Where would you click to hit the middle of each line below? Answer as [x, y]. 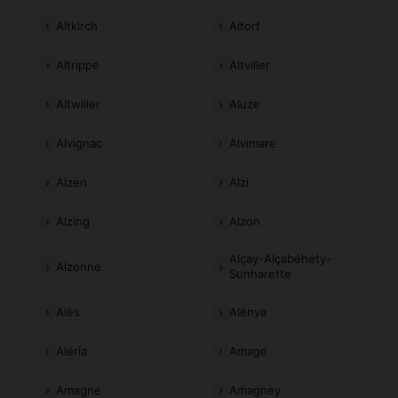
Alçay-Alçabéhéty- [280, 259]
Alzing [73, 221]
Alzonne [79, 266]
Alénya [248, 311]
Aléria [72, 350]
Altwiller [78, 103]
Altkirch [77, 25]
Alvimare [253, 143]
